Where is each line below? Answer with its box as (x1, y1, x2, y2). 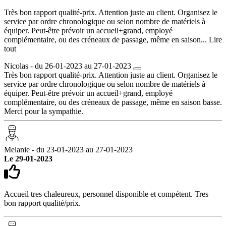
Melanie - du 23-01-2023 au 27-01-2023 (4, 145, 133, 154)
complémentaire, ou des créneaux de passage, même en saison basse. (4, 97, 222, 106)
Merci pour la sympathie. (4, 106, 83, 116)
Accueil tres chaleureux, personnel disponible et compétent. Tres (4, 189, 208, 198)
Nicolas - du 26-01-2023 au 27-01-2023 (4, 61, 131, 70)
